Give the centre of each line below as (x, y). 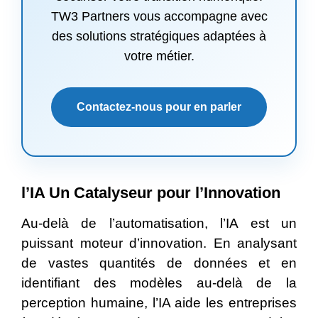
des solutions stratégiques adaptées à (159, 37)
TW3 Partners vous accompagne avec (159, 17)
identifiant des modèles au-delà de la (159, 283)
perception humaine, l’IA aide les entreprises (159, 303)
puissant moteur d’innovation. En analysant (159, 243)
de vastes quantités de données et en (159, 263)
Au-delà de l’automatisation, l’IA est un (159, 224)
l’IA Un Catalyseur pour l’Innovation (151, 193)
